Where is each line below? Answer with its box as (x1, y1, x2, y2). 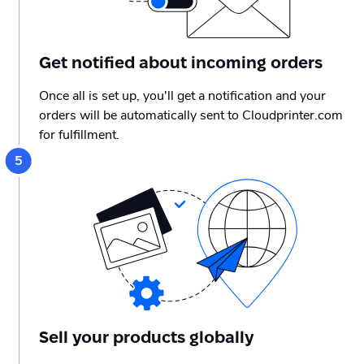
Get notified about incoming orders (39, 54, 323, 72)
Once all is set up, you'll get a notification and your (39, 87, 326, 106)
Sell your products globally (39, 327, 253, 346)
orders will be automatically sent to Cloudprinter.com (39, 106, 343, 125)
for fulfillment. (39, 126, 119, 145)
